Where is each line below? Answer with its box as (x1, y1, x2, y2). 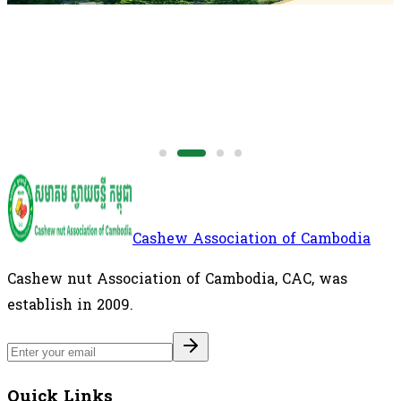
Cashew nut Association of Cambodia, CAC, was (7, 265, 347, 292)
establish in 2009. (7, 291, 133, 318)
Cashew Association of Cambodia (132, 225, 371, 252)
